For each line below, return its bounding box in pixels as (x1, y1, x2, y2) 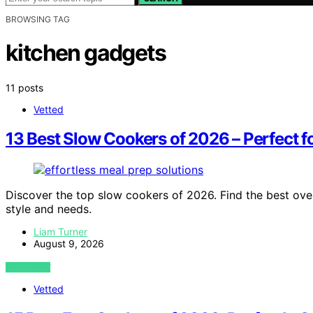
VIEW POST (6, 262, 51, 273)
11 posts (6, 81, 43, 94)
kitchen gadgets (6, 39, 166, 67)
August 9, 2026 (34, 238, 104, 250)
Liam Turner (34, 226, 87, 238)
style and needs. (6, 202, 92, 217)
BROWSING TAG (6, 13, 70, 24)
